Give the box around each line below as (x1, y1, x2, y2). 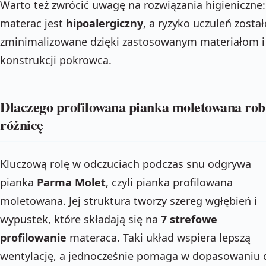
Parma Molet (37, 175, 106, 189)
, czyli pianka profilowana (106, 175, 233, 189)
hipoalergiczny (66, 15, 143, 30)
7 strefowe (161, 212, 217, 226)
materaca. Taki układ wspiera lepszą (66, 230, 251, 245)
